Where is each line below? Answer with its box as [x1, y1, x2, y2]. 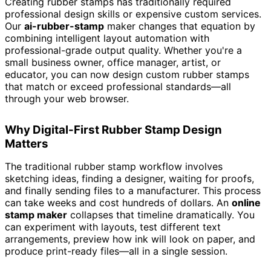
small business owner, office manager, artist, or [5, 56, 221, 68]
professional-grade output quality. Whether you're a [5, 44, 242, 56]
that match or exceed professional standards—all [5, 80, 231, 93]
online [232, 196, 261, 209]
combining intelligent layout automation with [5, 31, 209, 44]
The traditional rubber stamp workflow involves [5, 160, 223, 172]
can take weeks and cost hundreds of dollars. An [5, 196, 232, 209]
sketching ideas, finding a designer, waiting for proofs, [5, 172, 254, 184]
